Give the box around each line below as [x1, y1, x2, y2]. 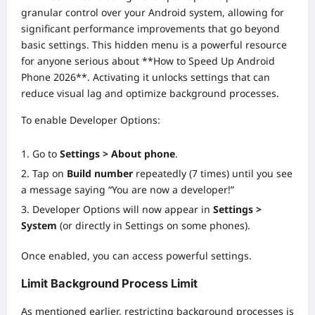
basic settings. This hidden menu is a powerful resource [21, 37, 287, 51]
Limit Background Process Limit [21, 276, 198, 291]
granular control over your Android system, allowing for [21, 5, 284, 19]
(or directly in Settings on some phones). [57, 218, 250, 232]
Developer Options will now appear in [32, 202, 213, 216]
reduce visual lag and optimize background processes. [21, 86, 279, 100]
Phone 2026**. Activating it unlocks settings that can [21, 70, 270, 84]
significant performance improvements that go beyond [21, 21, 280, 35]
